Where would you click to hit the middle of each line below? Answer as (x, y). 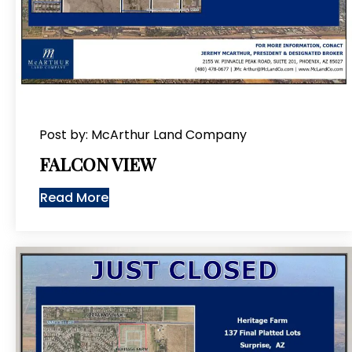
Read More (74, 198)
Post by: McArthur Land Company (143, 135)
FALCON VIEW (97, 164)
